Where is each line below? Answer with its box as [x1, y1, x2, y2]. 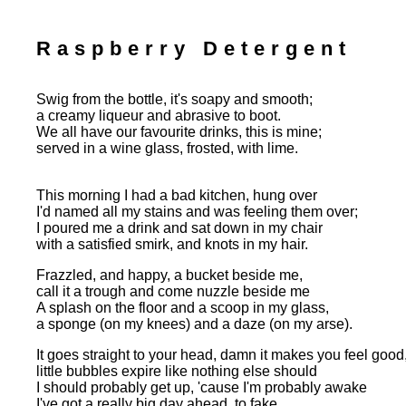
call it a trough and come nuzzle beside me [36, 284, 310, 299]
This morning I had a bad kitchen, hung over [36, 188, 317, 203]
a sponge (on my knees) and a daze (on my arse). [36, 316, 353, 332]
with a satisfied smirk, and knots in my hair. [36, 237, 308, 252]
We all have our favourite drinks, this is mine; [36, 124, 322, 140]
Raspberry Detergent [36, 37, 352, 60]
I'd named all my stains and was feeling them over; [36, 204, 358, 219]
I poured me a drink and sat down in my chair [36, 220, 323, 236]
